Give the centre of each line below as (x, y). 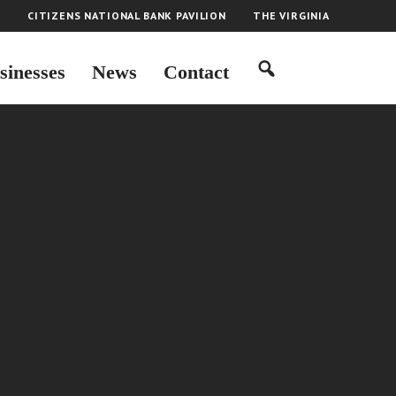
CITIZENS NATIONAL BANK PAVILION (126, 15)
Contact (196, 72)
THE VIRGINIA (291, 15)
